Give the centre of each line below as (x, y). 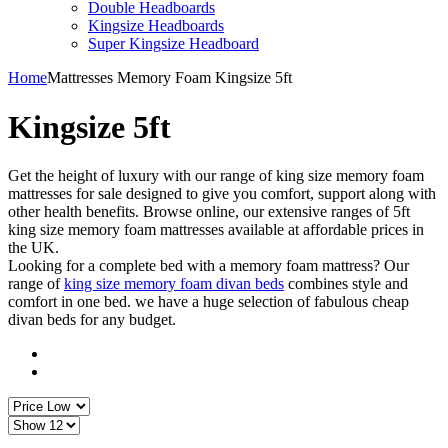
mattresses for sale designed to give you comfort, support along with (222, 194)
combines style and (346, 284)
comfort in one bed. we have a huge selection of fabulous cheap (208, 302)
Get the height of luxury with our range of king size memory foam (216, 176)
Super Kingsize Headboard (173, 44)
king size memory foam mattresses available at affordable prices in (216, 230)
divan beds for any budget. (92, 320)
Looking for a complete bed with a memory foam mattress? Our (208, 266)
